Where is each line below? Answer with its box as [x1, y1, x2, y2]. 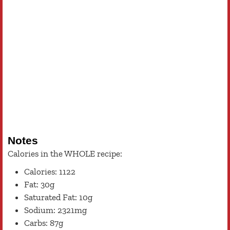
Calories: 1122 [24, 166, 75, 177]
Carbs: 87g [24, 217, 63, 228]
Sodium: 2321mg [24, 204, 87, 215]
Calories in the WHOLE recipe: [8, 148, 122, 159]
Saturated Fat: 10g [24, 191, 92, 202]
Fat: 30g [24, 179, 54, 189]
